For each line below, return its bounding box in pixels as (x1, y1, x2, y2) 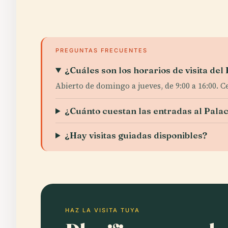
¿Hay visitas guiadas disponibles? (65, 130, 208, 140)
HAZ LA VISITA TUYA (65, 207, 140, 214)
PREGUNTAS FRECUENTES (55, 47, 148, 54)
